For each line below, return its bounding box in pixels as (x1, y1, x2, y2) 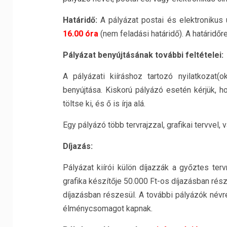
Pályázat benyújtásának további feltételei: (62, 50, 223, 60)
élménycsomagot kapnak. (62, 204, 153, 213)
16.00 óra (62, 29, 98, 39)
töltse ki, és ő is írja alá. (62, 99, 145, 108)
